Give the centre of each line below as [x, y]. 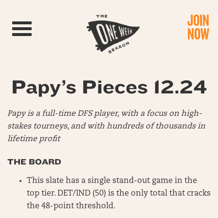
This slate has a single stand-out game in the [112, 181]
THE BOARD [34, 162]
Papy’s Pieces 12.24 [109, 87]
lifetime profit [34, 139]
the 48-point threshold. [71, 206]
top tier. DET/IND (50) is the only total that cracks [119, 194]
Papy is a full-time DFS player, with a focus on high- [105, 114]
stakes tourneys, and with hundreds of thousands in [106, 127]
